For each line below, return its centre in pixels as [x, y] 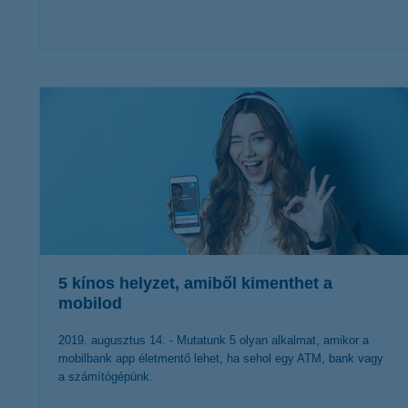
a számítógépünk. [106, 377]
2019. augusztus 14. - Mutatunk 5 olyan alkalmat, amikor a [214, 340]
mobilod [90, 303]
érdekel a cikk [210, 83]
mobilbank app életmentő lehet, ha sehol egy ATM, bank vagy [221, 358]
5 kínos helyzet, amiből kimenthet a [195, 283]
